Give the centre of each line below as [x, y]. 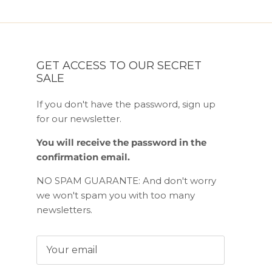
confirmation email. [83, 157]
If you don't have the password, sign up [126, 104]
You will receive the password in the [121, 143]
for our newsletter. [79, 119]
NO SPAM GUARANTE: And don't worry [126, 181]
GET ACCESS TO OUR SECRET [119, 66]
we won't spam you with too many [116, 195]
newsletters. [64, 210]
